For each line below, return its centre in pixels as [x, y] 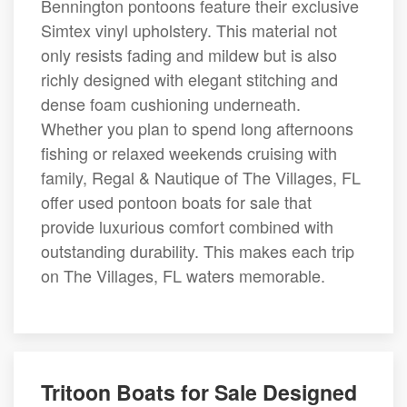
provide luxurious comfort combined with [187, 226]
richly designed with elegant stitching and [189, 79]
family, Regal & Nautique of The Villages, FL [201, 177]
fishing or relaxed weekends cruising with [189, 153]
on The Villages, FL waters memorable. [183, 275]
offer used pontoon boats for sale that [176, 202]
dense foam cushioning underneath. [171, 104]
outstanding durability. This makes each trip [198, 251]
